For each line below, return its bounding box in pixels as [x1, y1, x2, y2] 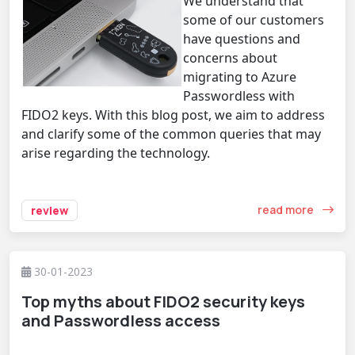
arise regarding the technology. [21, 143, 210, 162]
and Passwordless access [21, 309, 220, 331]
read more [258, 202, 316, 218]
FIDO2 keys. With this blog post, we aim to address [21, 105, 325, 124]
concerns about [183, 48, 277, 67]
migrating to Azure [183, 67, 296, 86]
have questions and [183, 29, 300, 48]
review [31, 202, 68, 218]
